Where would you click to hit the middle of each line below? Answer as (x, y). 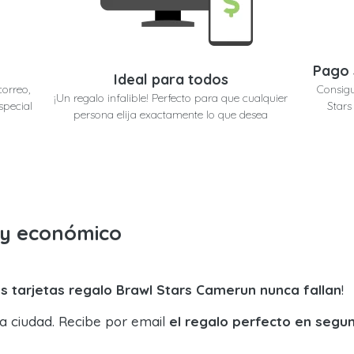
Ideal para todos (171, 79)
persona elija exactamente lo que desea (171, 114)
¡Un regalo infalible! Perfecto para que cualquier (171, 98)
